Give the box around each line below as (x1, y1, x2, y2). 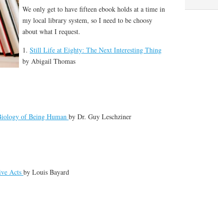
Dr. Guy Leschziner (77, 112, 131, 122)
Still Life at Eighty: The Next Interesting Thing (30, 45, 162, 55)
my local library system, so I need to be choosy (22, 16, 152, 25)
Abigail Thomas (31, 56, 75, 66)
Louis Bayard (32, 167, 69, 177)
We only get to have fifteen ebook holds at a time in (22, 4, 165, 14)
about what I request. (22, 27, 80, 36)
